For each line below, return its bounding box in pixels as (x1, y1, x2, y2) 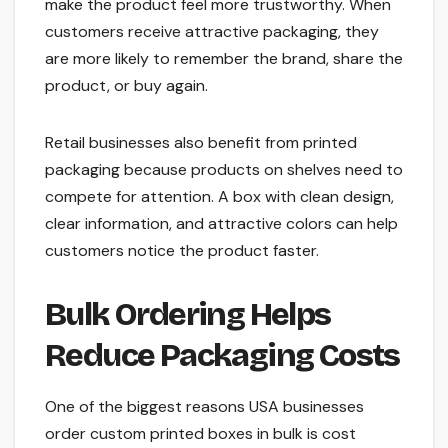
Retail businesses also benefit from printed (45, 131, 357, 153)
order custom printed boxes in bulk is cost (45, 423, 356, 445)
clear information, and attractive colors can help (45, 212, 398, 234)
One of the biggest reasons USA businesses (45, 396, 364, 418)
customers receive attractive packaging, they (45, 20, 379, 42)
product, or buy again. (45, 74, 208, 96)
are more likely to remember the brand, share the (45, 47, 403, 69)
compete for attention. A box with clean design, (45, 185, 394, 207)
